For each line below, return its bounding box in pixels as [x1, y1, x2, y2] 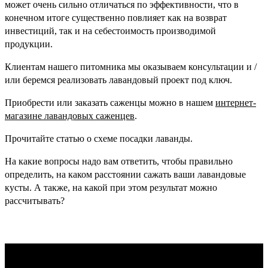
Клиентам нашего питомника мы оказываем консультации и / [5, 61, 257, 72]
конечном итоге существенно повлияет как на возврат [5, 12, 227, 23]
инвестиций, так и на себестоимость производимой [5, 25, 216, 36]
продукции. [5, 38, 53, 49]
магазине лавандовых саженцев [5, 110, 135, 121]
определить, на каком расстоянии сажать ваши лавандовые [5, 169, 246, 179]
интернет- [215, 97, 256, 108]
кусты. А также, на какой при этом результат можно [5, 182, 217, 193]
